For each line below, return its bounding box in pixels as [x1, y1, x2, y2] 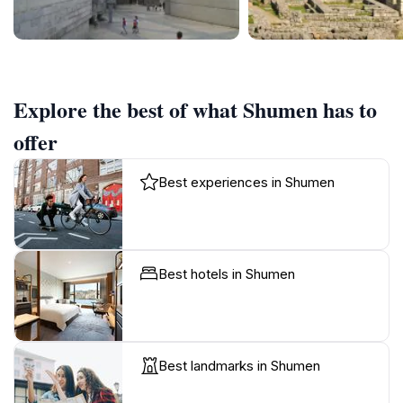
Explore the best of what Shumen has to [13, 94, 377, 126]
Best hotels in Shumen [158, 265, 295, 283]
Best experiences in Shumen [158, 174, 335, 192]
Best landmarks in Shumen [158, 357, 320, 375]
